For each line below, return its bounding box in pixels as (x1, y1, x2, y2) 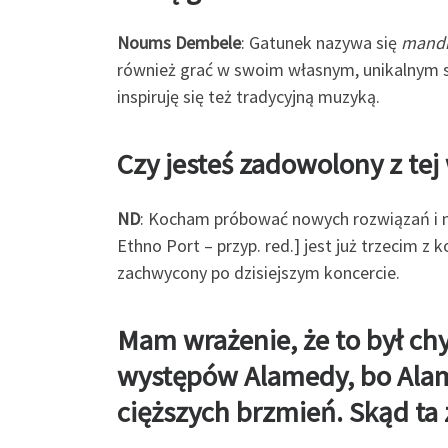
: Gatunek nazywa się (241, 31, 401, 55)
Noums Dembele (117, 31, 241, 55)
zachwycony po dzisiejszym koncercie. (117, 260, 400, 284)
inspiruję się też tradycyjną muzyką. (117, 85, 380, 109)
